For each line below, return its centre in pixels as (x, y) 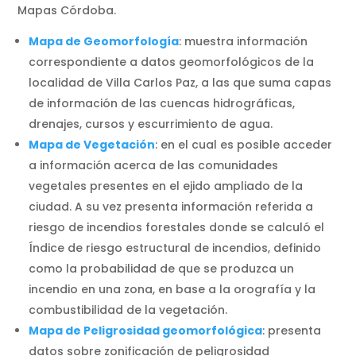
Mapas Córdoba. (69, 11)
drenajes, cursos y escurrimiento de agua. (151, 124)
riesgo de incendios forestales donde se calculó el (177, 228)
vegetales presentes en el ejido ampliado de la (166, 186)
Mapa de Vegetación (92, 145)
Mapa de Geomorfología (104, 42)
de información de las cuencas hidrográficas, (162, 104)
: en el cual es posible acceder (244, 145)
